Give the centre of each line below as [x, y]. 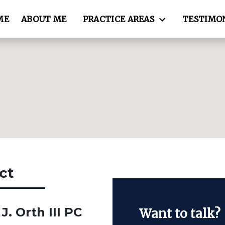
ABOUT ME [44, 19]
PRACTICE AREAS [119, 19]
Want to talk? [180, 213]
